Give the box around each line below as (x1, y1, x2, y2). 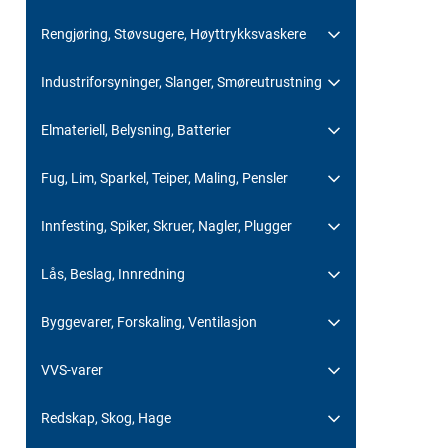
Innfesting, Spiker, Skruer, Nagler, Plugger (41, 217, 292, 234)
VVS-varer (41, 361, 103, 378)
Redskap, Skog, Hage (41, 409, 171, 426)
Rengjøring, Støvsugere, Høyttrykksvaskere (41, 25, 306, 42)
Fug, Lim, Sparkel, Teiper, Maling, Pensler (41, 169, 288, 186)
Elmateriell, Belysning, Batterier (41, 121, 231, 138)
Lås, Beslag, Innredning (41, 265, 185, 282)
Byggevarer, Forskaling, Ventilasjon (41, 313, 257, 330)
